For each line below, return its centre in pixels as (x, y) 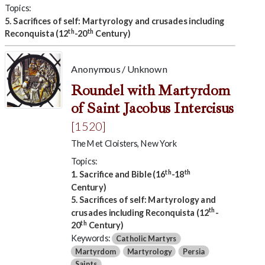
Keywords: (91, 238)
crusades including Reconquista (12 (140, 212)
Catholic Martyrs (146, 238)
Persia (194, 251)
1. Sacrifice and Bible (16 (118, 174)
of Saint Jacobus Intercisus (152, 108)
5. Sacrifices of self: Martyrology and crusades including (114, 21)
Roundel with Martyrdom (150, 90)
